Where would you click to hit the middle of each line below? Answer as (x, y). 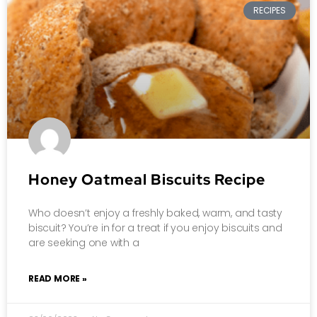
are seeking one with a (84, 242)
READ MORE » (58, 278)
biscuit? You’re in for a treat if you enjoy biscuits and (155, 227)
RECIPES (270, 11)
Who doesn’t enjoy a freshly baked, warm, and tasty (155, 213)
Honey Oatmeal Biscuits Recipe (147, 179)
